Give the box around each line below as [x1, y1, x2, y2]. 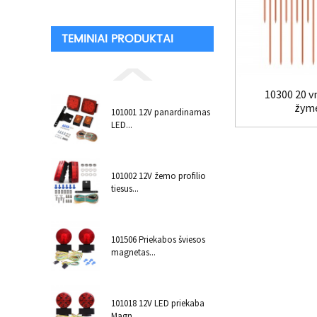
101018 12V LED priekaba [111, 297, 204, 309]
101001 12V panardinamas [111, 106, 210, 118]
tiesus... [111, 183, 139, 195]
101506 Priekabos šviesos [111, 234, 205, 246]
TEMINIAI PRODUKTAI [62, 30, 173, 48]
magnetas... [111, 246, 156, 258]
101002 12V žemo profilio [111, 170, 206, 182]
